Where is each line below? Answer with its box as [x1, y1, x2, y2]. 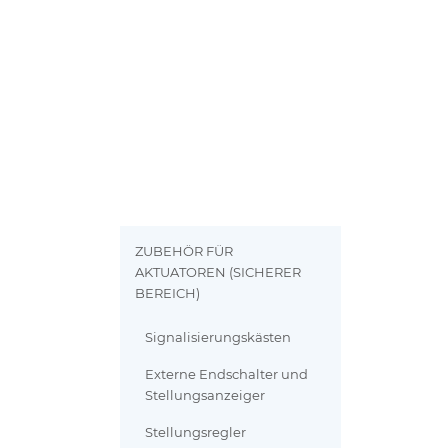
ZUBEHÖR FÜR [135, 244, 234, 260]
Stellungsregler [145, 425, 247, 441]
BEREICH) [135, 286, 201, 302]
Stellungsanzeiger [145, 388, 266, 404]
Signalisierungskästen [145, 330, 292, 346]
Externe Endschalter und [145, 367, 309, 383]
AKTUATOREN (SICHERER [135, 265, 302, 281]
